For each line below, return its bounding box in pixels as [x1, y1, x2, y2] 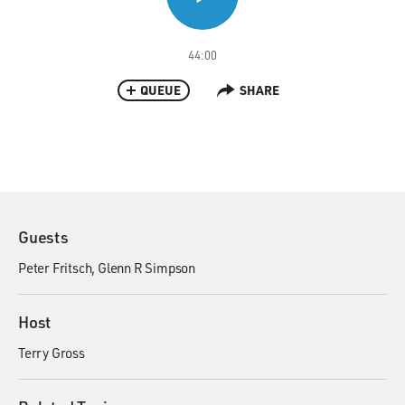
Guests [18, 226, 69, 248]
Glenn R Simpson [98, 259, 196, 277]
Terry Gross [18, 344, 85, 362]
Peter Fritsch [18, 259, 92, 277]
